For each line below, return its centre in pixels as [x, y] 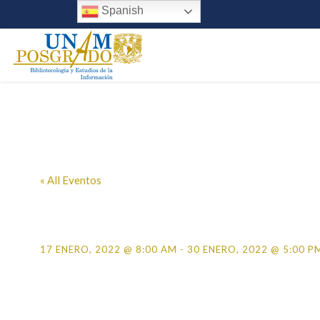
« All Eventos [71, 180]
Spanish [121, 11]
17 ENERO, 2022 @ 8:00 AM [109, 249]
